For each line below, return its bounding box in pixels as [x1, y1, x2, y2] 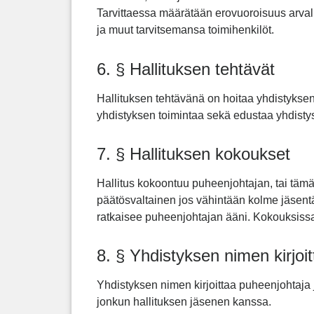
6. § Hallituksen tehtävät [97, 59, 275, 78]
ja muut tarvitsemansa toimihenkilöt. [97, 24, 274, 36]
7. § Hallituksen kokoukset [97, 144, 290, 164]
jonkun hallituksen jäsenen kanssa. [97, 296, 271, 308]
